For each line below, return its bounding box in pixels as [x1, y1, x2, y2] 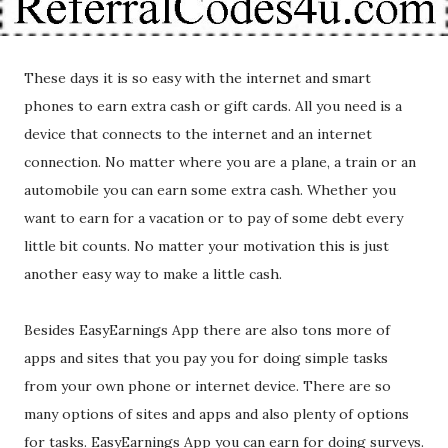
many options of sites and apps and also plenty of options [24, 405, 409, 423]
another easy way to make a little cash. [24, 265, 282, 283]
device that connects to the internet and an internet [24, 125, 372, 143]
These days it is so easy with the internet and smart [24, 69, 371, 87]
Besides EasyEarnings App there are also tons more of [24, 321, 390, 339]
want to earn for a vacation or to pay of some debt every [24, 209, 403, 227]
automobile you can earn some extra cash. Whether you [24, 181, 396, 199]
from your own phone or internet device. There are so [24, 377, 391, 395]
